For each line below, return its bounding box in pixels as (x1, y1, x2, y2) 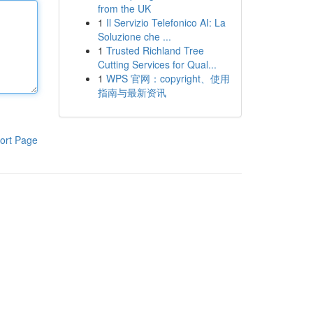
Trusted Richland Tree (105, 43, 204, 57)
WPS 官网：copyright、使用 (105, 71, 230, 85)
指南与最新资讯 (97, 85, 166, 99)
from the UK (97, 1, 151, 15)
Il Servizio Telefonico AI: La (105, 15, 226, 29)
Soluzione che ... (97, 29, 171, 43)
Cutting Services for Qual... (97, 57, 217, 71)
